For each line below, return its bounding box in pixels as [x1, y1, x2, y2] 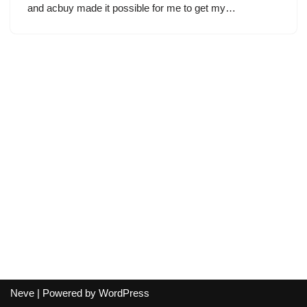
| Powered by [34, 287, 99, 299]
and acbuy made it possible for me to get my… [27, 2, 238, 14]
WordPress [99, 287, 149, 299]
